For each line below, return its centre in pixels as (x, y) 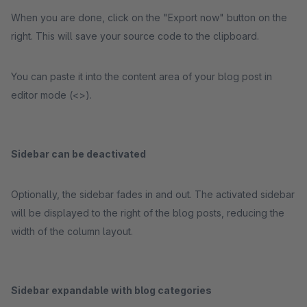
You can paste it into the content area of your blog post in (142, 76)
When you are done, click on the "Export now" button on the (149, 17)
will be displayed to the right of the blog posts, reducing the (148, 213)
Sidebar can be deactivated (78, 154)
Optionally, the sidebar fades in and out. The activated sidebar (153, 194)
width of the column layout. (73, 231)
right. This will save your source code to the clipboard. (135, 36)
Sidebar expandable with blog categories (111, 290)
